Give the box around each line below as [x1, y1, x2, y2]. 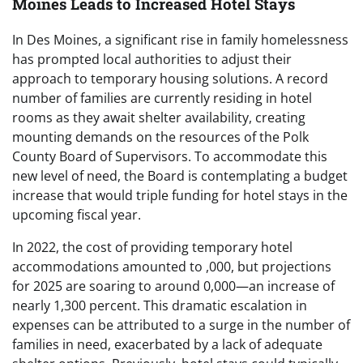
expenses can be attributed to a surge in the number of [12, 316, 350, 335]
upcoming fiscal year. [12, 206, 141, 224]
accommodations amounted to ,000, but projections [12, 258, 331, 276]
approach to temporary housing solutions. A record [12, 70, 328, 88]
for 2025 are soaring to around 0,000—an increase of [12, 277, 335, 296]
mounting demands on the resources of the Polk [12, 128, 309, 147]
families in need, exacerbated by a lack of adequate [12, 335, 322, 354]
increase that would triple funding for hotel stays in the [12, 186, 348, 205]
